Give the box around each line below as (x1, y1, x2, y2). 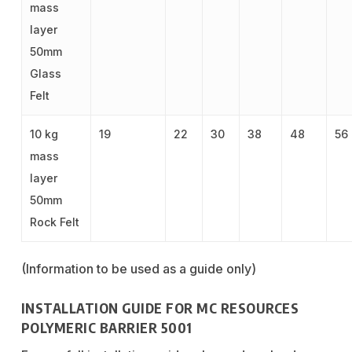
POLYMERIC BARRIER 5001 (20, 318, 192, 336)
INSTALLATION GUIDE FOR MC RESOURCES (20, 299, 299, 317)
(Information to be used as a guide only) (20, 260, 256, 277)
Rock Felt (29, 214, 79, 229)
